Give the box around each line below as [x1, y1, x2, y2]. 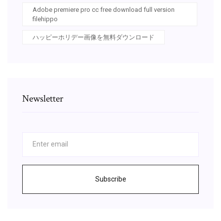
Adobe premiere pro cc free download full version [33, 5, 175, 13]
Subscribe [95, 175, 126, 183]
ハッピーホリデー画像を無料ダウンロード [33, 33, 154, 41]
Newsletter [22, 92, 63, 105]
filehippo [33, 15, 58, 23]
